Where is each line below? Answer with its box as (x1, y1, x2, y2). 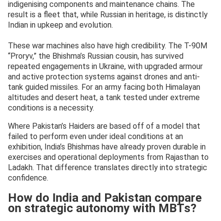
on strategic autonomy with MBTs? (8, 201, 196, 215)
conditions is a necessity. (8, 103, 94, 112)
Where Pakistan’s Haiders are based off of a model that (8, 121, 200, 131)
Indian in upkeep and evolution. (8, 20, 113, 30)
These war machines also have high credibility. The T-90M (8, 40, 207, 50)
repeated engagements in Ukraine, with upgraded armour (8, 61, 203, 71)
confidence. (8, 173, 48, 183)
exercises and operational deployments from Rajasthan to (8, 152, 209, 162)
